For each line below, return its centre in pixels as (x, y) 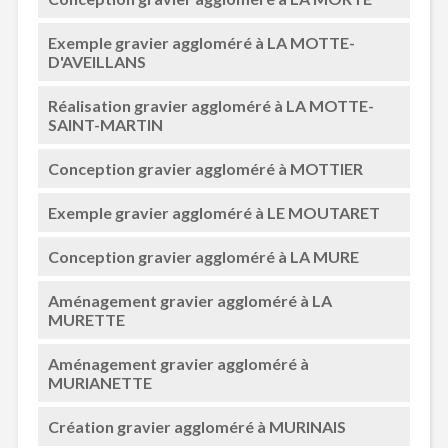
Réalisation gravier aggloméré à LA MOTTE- (210, 105)
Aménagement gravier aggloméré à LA (189, 300)
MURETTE (86, 319)
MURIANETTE (99, 382)
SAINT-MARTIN (105, 124)
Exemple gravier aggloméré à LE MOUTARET (213, 212)
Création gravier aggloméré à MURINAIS (196, 426)
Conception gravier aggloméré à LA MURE (203, 256)
